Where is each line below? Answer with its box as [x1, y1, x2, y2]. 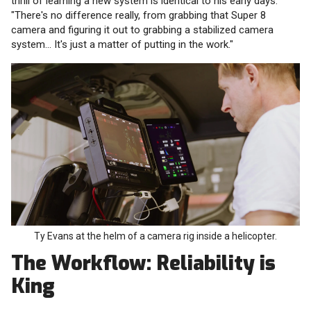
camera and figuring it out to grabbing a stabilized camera [11, 24, 274, 37]
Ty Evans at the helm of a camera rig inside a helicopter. [34, 230, 277, 242]
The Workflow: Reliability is [11, 250, 276, 277]
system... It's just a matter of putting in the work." [11, 38, 233, 51]
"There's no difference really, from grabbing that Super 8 [11, 9, 266, 22]
